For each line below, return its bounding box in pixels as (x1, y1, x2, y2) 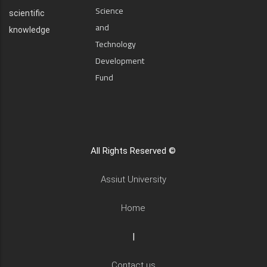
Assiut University (100, 174, 166, 185)
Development (95, 53, 144, 69)
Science (95, 3, 123, 18)
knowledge (9, 25, 52, 35)
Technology (95, 36, 136, 52)
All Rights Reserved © (91, 145, 176, 156)
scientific (9, 8, 45, 18)
